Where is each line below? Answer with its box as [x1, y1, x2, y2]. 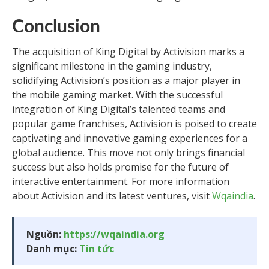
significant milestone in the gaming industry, [12, 59, 212, 73]
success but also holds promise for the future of [12, 160, 229, 174]
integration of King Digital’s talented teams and [12, 103, 225, 116]
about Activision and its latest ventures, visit [12, 189, 212, 202]
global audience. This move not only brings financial [12, 146, 245, 159]
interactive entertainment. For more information [12, 175, 229, 188]
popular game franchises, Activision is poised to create [12, 117, 257, 130]
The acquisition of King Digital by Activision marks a [12, 45, 244, 58]
